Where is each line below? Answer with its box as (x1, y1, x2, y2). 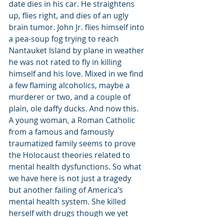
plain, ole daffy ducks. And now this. (9, 103, 139, 114)
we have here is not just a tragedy (9, 173, 133, 184)
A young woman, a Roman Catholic (9, 115, 137, 125)
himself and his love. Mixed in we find (9, 68, 145, 79)
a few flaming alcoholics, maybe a (9, 80, 132, 91)
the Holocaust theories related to (9, 150, 132, 160)
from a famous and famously (9, 126, 116, 137)
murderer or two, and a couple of (9, 92, 132, 102)
